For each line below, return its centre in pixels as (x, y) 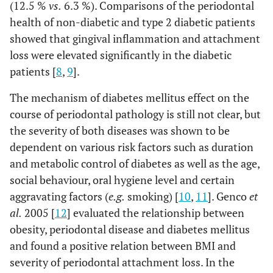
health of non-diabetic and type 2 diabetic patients (133, 22)
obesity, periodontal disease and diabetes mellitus (130, 229)
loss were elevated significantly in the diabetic (121, 55)
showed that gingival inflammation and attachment (135, 38)
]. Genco (229, 196)
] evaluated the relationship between (156, 213)
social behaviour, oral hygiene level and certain (122, 180)
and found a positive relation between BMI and (123, 246)
